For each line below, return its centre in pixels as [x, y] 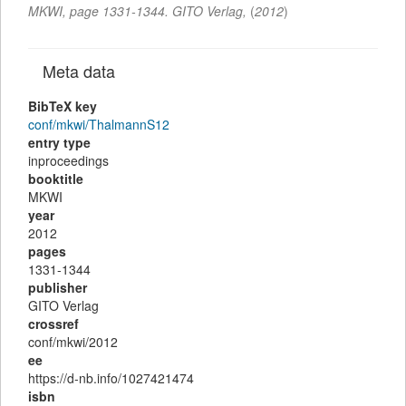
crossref [53, 324]
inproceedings [68, 160]
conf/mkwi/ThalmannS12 [99, 124]
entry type [59, 142]
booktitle [56, 179]
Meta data [81, 71]
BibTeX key [63, 106]
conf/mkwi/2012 [73, 342]
